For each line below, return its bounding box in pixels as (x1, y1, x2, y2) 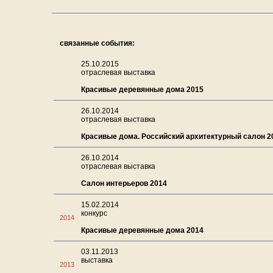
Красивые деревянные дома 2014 (81, 226, 204, 235)
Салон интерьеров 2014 (81, 179, 167, 188)
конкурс (81, 209, 107, 218)
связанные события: (60, 39, 135, 48)
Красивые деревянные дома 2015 (81, 85, 204, 94)
